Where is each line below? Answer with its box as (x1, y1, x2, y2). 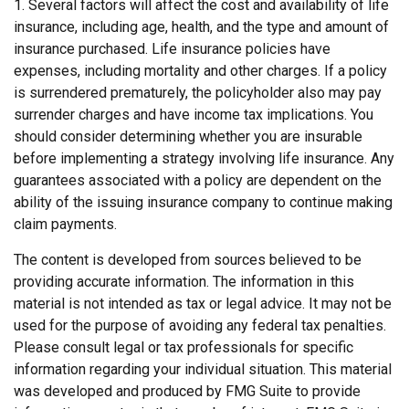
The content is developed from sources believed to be (14, 251, 362, 269)
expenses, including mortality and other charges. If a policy (14, 62, 387, 80)
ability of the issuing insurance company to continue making (14, 194, 393, 212)
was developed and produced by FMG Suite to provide (14, 383, 361, 401)
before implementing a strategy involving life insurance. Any (14, 150, 394, 168)
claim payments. (14, 215, 117, 234)
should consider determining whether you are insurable (14, 128, 362, 146)
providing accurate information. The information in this (14, 273, 354, 291)
